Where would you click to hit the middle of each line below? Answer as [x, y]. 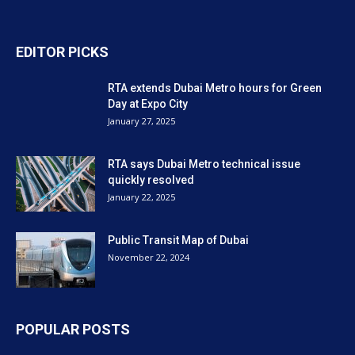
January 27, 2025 [141, 121]
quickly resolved [151, 180]
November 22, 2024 [149, 257]
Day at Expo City [148, 104]
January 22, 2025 [141, 197]
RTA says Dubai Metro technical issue [204, 164]
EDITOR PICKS [62, 52]
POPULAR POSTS [73, 329]
